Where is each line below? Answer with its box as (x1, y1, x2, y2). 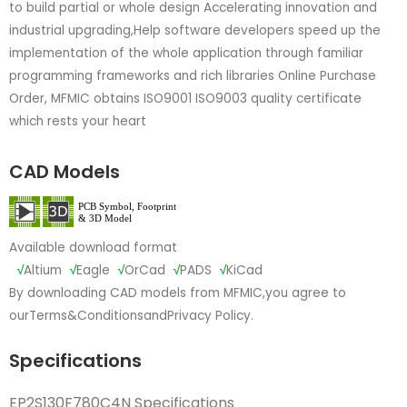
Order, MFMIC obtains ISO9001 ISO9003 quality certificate (9, 89, 362, 107)
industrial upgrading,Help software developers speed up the (9, 21, 381, 39)
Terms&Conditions (29, 307, 144, 325)
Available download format (9, 239, 177, 257)
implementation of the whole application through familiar (9, 44, 363, 62)
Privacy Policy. (167, 307, 253, 325)
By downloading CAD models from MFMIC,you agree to (9, 284, 346, 303)
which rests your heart (9, 112, 146, 130)
